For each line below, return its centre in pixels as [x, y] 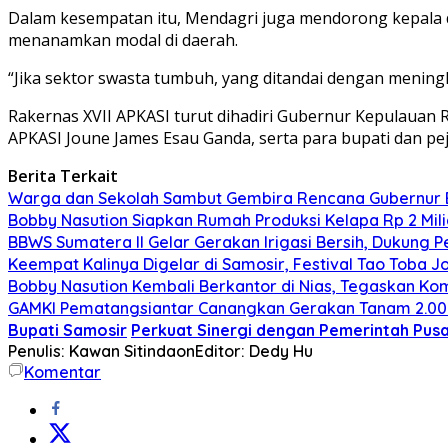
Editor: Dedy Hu [254, 350]
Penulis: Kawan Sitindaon [101, 350]
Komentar [62, 371]
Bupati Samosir [67, 329]
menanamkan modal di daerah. [123, 39]
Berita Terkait [63, 175]
